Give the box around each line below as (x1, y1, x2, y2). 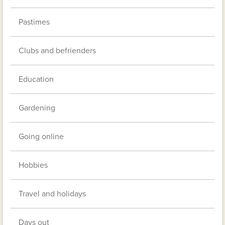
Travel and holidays (19, 189, 86, 199)
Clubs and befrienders (19, 46, 96, 56)
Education (19, 74, 54, 85)
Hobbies (19, 160, 48, 171)
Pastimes (19, 17, 50, 28)
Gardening (19, 103, 56, 114)
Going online (19, 132, 64, 142)
